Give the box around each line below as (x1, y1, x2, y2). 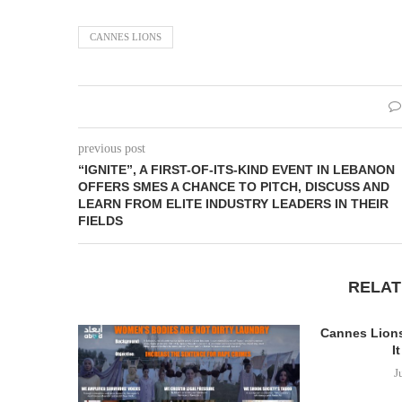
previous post (78, 142, 145, 155)
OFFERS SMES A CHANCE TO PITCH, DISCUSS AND (78, 179, 389, 194)
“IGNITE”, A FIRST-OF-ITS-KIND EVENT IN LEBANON (78, 162, 395, 177)
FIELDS (78, 214, 123, 228)
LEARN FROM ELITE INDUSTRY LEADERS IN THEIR (78, 197, 389, 211)
